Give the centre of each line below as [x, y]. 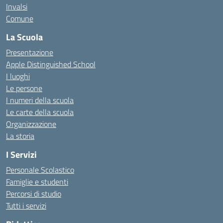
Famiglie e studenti [37, 182]
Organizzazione [31, 124]
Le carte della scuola [40, 112]
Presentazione [30, 52]
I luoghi [18, 76]
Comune [20, 18]
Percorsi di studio [34, 194]
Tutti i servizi [26, 206]
